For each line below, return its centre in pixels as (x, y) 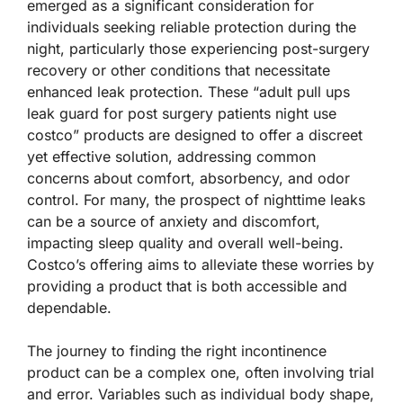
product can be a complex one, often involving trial (201, 372)
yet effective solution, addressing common (171, 157)
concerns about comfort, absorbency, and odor (188, 178)
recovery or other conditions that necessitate (179, 70)
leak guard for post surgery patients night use (182, 113)
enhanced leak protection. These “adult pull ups (188, 92)
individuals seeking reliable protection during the (192, 27)
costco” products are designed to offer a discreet (195, 135)
